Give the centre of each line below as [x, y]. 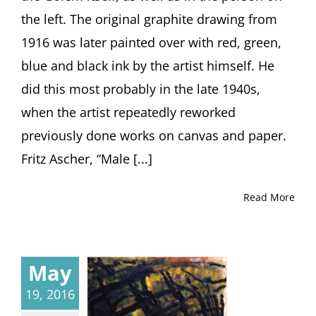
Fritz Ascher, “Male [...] [87, 159]
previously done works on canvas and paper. [154, 136]
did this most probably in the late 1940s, [141, 89]
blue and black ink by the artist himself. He [148, 66]
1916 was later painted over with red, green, [151, 43]
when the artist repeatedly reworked [128, 113]
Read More [269, 197]
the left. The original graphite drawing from [149, 19]
